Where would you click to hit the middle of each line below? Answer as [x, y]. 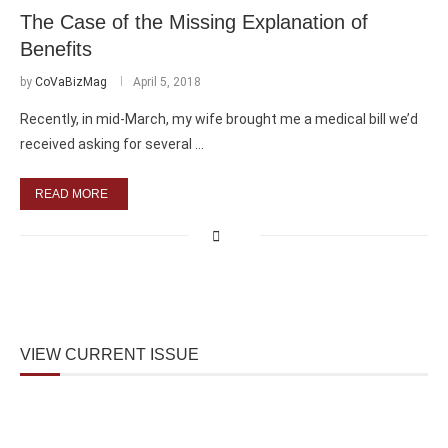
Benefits [56, 48]
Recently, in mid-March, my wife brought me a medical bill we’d [219, 118]
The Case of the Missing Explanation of [194, 21]
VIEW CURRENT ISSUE [109, 354]
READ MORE [71, 193]
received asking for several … [112, 143]
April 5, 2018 [167, 81]
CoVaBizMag [71, 81]
